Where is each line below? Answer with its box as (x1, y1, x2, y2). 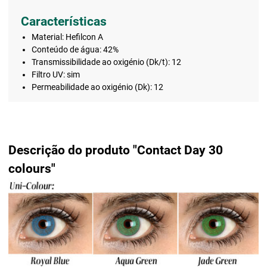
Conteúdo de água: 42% (31, 44, 119, 54)
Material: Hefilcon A (31, 32, 103, 42)
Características (21, 14, 107, 29)
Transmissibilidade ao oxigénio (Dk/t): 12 (31, 57, 181, 67)
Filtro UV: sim (31, 69, 80, 79)
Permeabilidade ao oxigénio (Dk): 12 (31, 82, 163, 92)
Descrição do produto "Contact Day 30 (8, 143, 223, 158)
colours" (8, 162, 55, 176)
